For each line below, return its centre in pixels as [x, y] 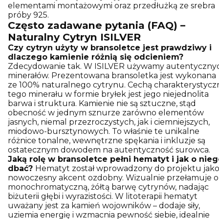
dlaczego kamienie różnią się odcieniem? [96, 57]
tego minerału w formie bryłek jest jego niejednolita [108, 94]
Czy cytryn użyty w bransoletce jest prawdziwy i [110, 47]
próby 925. [28, 15]
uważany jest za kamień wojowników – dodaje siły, [104, 205]
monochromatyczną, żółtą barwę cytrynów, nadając [108, 187]
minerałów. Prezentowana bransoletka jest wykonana [112, 75]
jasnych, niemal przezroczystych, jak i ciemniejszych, [109, 122]
